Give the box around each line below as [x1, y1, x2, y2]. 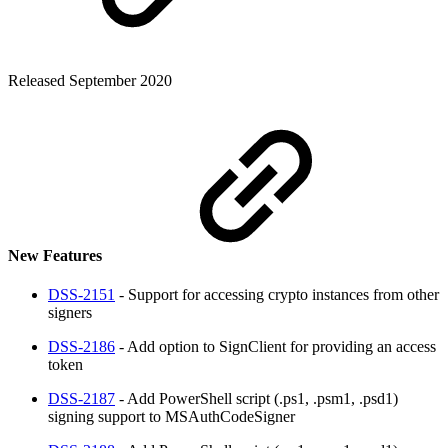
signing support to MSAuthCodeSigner [48, 408, 295, 426]
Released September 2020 [8, 71, 172, 89]
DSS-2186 [48, 338, 115, 356]
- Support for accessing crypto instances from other [115, 286, 439, 304]
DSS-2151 [48, 286, 115, 304]
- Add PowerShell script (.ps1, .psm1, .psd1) [115, 390, 398, 408]
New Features [8, 246, 106, 264]
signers [48, 304, 92, 322]
